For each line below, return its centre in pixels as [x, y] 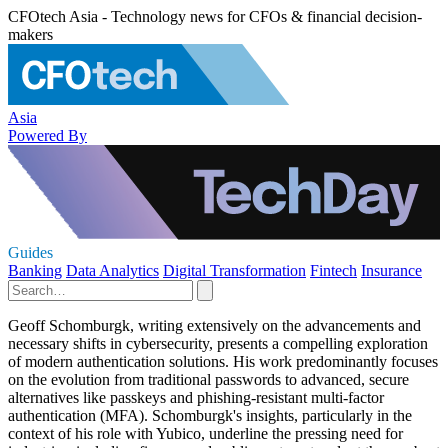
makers [30, 34]
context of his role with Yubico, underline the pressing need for [205, 433]
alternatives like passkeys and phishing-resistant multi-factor [196, 397]
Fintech [333, 270]
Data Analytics [112, 270]
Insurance [391, 270]
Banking [35, 270]
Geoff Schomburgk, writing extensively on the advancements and [214, 325]
